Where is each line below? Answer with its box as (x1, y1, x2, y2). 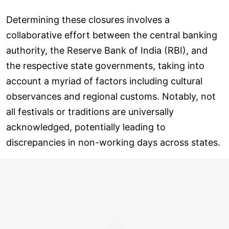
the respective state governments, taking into (6, 60, 204, 71)
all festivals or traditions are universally (6, 106, 174, 117)
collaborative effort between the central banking (6, 29, 217, 40)
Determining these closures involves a (6, 14, 170, 25)
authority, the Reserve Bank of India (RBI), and (6, 44, 208, 56)
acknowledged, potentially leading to (6, 121, 166, 132)
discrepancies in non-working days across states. (6, 136, 220, 148)
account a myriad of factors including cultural (6, 75, 202, 86)
